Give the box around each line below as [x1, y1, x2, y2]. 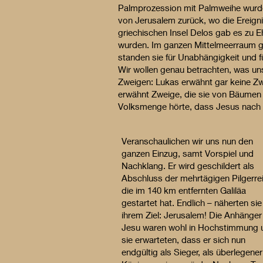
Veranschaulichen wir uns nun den [122, 136, 253, 146]
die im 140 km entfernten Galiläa [122, 185, 246, 195]
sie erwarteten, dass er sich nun [122, 234, 245, 245]
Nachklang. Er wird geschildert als [122, 160, 254, 171]
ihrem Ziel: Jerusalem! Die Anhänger [122, 210, 262, 220]
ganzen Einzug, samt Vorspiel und [122, 148, 254, 159]
